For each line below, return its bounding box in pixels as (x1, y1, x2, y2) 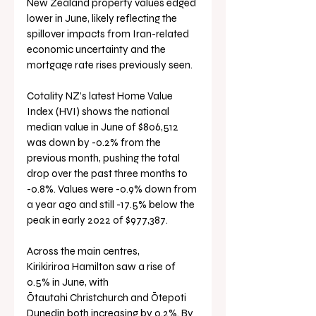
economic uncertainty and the (27, 42, 168, 56)
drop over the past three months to (27, 166, 190, 180)
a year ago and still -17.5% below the (27, 197, 197, 211)
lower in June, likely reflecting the (27, 11, 179, 25)
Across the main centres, (27, 244, 142, 257)
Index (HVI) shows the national (27, 104, 171, 118)
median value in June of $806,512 (27, 120, 181, 133)
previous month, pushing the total (27, 151, 182, 164)
